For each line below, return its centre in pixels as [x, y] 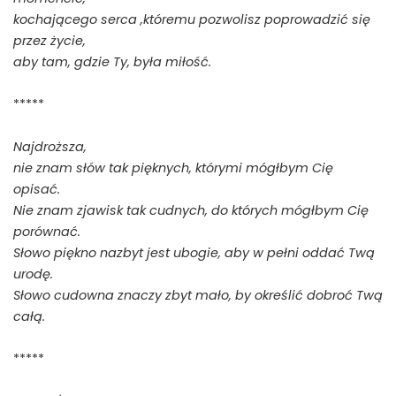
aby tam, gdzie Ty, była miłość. [112, 61]
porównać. [47, 231]
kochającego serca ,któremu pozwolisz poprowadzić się [192, 19]
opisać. [37, 189]
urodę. [33, 274]
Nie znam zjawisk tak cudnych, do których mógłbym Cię [191, 210]
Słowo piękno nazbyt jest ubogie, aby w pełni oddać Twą [194, 252]
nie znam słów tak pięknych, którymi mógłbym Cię [173, 168]
